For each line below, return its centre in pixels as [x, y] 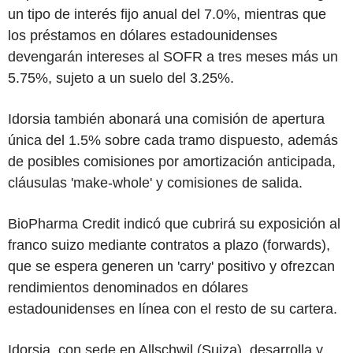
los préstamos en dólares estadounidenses [143, 35]
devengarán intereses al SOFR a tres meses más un [173, 57]
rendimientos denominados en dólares [128, 288]
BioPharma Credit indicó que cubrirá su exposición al [174, 224]
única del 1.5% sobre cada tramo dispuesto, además [173, 140]
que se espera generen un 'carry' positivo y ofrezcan [171, 266]
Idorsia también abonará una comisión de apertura [166, 119]
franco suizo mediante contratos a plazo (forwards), [169, 245]
